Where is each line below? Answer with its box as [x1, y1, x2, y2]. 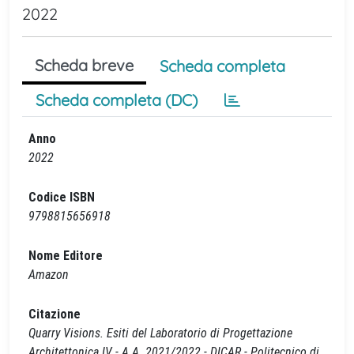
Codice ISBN [28, 190, 95, 205]
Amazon [28, 267, 69, 282]
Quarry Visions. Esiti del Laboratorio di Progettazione [28, 326, 292, 341]
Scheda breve [35, 55, 134, 75]
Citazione [28, 307, 81, 322]
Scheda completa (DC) [36, 90, 198, 110]
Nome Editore [28, 248, 103, 263]
